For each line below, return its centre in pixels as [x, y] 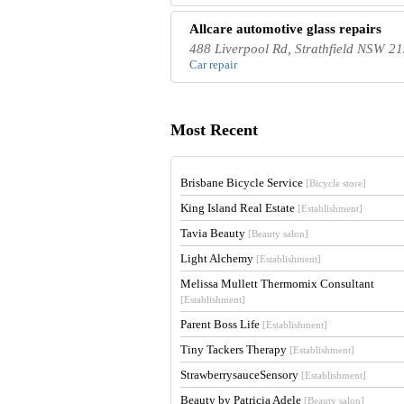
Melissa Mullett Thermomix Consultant [278, 283]
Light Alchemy [219, 258]
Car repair [214, 64]
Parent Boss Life [222, 324]
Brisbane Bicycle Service [243, 182]
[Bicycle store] [336, 183]
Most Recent [215, 130]
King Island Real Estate [239, 207]
